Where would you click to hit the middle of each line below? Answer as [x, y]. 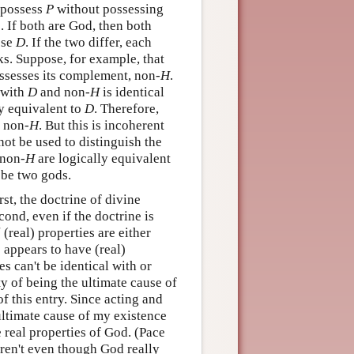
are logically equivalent [103, 158]
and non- [64, 92]
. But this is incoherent [102, 125]
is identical [132, 92]
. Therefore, [126, 108]
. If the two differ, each [88, 42]
